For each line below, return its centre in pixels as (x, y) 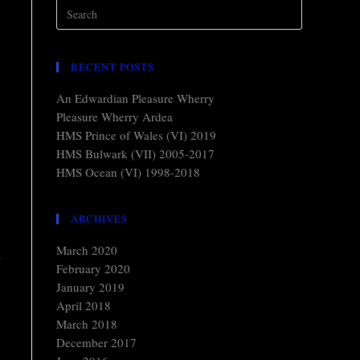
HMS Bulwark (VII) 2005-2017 (135, 153)
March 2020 (87, 250)
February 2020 (93, 268)
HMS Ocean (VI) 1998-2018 (128, 172)
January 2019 (90, 287)
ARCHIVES (99, 219)
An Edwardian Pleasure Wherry (135, 98)
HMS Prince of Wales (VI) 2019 (136, 135)
